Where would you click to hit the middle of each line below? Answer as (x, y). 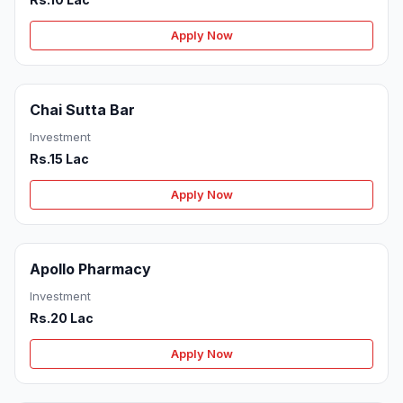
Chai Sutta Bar (82, 110)
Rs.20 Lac (62, 318)
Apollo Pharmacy (90, 269)
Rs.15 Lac (59, 159)
